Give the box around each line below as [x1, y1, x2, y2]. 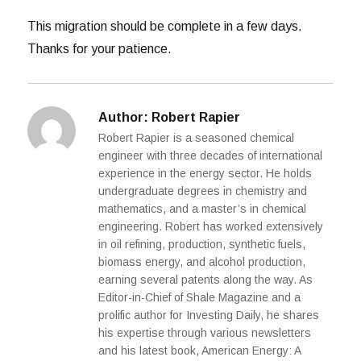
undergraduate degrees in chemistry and [98, 184, 308, 197]
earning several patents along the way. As [98, 272, 313, 286]
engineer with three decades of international [98, 148, 323, 162]
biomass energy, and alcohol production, [98, 255, 306, 268]
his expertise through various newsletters [98, 326, 312, 339]
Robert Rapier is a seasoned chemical [98, 131, 295, 144]
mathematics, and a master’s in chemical [98, 201, 307, 215]
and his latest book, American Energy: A [98, 343, 301, 357]
